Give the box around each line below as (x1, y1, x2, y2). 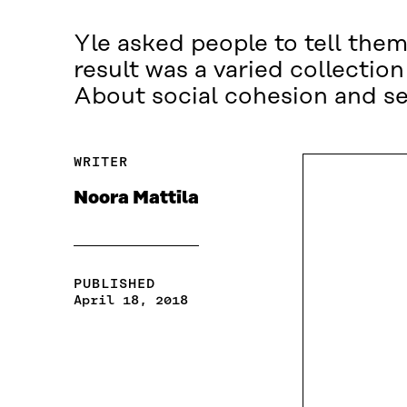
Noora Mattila (73, 188, 199, 209)
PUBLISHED (73, 275, 155, 293)
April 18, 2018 (73, 292, 188, 309)
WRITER (73, 154, 128, 171)
